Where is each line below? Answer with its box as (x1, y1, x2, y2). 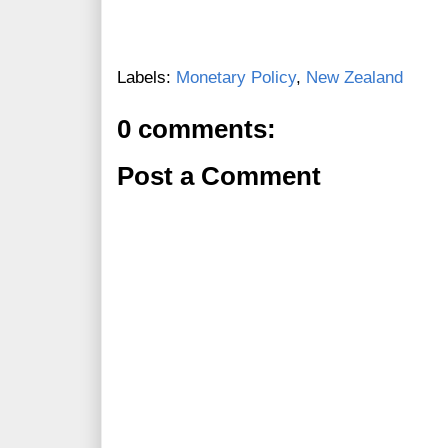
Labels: (117, 68, 176, 88)
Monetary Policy (176, 68, 296, 88)
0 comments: (117, 115, 276, 144)
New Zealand (306, 68, 403, 88)
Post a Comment (117, 162, 321, 191)
